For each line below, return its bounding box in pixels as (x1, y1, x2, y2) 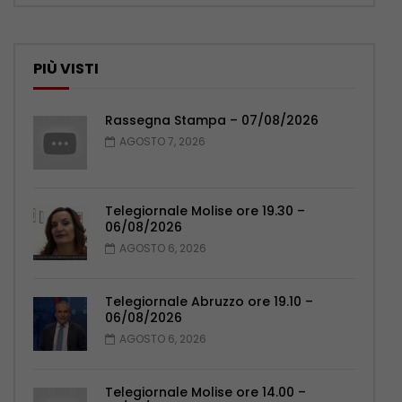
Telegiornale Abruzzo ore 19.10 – (105, 293, 313, 311)
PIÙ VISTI (33, 58, 99, 80)
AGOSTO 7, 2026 (119, 134, 205, 150)
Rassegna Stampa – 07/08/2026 (105, 111, 319, 130)
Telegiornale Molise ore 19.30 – (105, 202, 305, 221)
